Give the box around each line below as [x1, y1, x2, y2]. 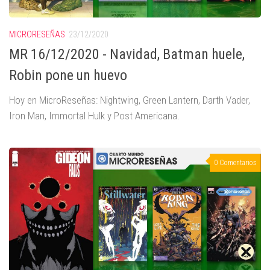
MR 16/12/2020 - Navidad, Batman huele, [9, 46, 245, 63]
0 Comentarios [214, 159, 257, 168]
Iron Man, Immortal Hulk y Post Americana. [9, 110, 180, 122]
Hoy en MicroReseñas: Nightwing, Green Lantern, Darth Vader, [9, 94, 250, 107]
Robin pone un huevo [9, 67, 127, 84]
